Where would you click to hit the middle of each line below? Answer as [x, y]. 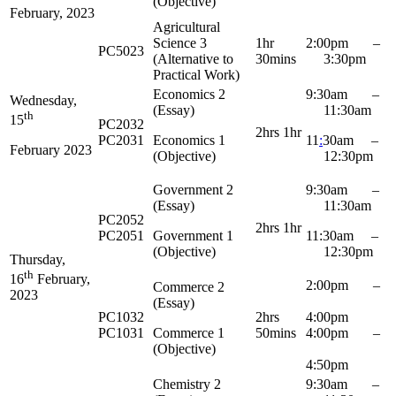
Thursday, [38, 259]
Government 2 [193, 189]
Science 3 [180, 42]
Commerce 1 [189, 332]
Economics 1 [189, 140]
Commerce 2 [189, 286]
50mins [276, 332]
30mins [276, 58]
